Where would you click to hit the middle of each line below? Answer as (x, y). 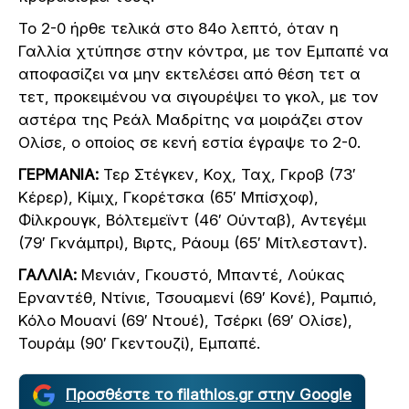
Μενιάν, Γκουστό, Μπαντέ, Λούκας (211, 275)
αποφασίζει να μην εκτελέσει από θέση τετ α (189, 74)
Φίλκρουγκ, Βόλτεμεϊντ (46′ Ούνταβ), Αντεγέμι (192, 220)
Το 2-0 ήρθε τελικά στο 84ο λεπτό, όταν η (178, 29)
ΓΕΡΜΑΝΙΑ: (58, 175)
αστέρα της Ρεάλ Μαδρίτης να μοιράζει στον (191, 120)
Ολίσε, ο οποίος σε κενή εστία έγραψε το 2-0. (189, 143)
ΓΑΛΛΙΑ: (47, 275)
